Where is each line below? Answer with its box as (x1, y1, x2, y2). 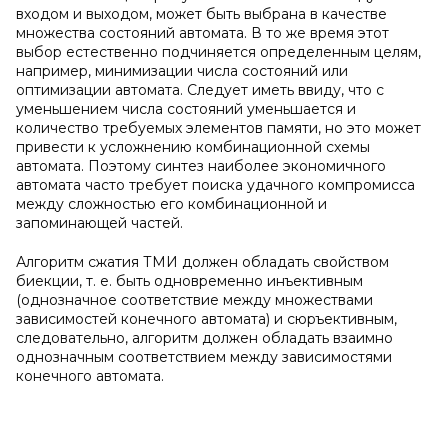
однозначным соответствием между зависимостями (16, 348, 392, 366)
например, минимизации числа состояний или (16, 62, 348, 80)
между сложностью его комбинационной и (16, 195, 327, 213)
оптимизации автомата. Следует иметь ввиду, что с (16, 81, 384, 99)
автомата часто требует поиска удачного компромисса (16, 176, 415, 194)
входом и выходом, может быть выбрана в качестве (16, 5, 387, 23)
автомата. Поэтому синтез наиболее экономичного (16, 157, 386, 175)
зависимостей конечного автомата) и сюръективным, (16, 310, 397, 328)
